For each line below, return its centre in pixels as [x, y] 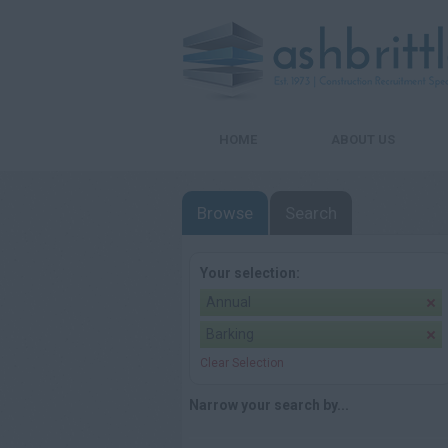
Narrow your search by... [269, 405]
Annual [228, 302]
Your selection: [250, 273]
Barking [230, 334]
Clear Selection [242, 363]
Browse [225, 213]
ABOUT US [363, 139]
